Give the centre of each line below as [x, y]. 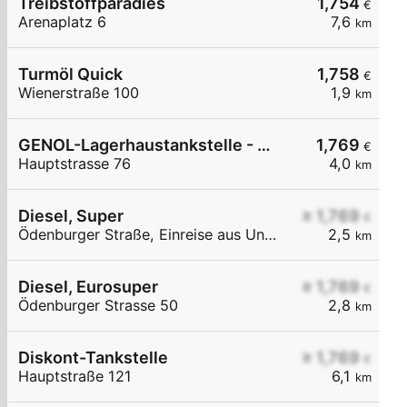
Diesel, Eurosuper [88, 287]
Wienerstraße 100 [79, 93]
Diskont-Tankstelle [93, 358]
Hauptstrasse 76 [74, 164]
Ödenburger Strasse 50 [98, 306]
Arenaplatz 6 [62, 22]
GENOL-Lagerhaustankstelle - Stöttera [264, 145]
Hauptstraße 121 [75, 377]
